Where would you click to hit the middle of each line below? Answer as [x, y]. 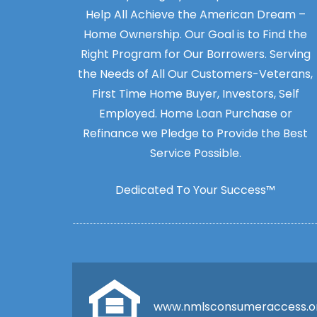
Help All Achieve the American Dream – [195, 15]
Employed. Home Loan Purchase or [195, 114]
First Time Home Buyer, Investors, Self [195, 94]
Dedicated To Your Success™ [195, 190]
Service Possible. [195, 153]
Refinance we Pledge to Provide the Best [195, 133]
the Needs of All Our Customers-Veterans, [195, 74]
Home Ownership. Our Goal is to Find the [195, 34]
